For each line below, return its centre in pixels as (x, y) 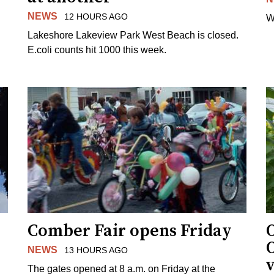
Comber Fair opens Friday (130, 231)
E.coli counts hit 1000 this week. (97, 50)
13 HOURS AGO (96, 250)
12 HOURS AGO (96, 16)
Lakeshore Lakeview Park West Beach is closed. (133, 35)
